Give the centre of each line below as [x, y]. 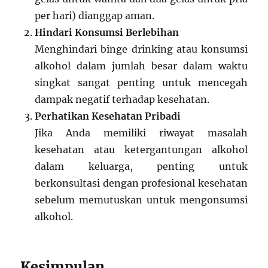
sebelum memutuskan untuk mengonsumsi [141, 200]
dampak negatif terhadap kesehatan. [122, 99]
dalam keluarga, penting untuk [141, 166]
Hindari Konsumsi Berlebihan [107, 32]
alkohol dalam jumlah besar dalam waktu [141, 66]
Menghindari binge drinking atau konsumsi [141, 49]
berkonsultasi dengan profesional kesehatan [141, 183]
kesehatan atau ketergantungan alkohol [141, 149]
